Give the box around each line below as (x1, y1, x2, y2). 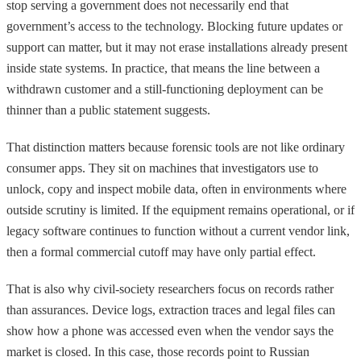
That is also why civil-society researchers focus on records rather (6, 281, 334, 296)
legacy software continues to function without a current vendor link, (6, 223, 350, 238)
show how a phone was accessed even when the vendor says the (6, 323, 334, 338)
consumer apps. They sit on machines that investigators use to (6, 160, 318, 175)
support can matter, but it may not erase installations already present (6, 39, 347, 54)
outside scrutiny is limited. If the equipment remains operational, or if (6, 202, 355, 217)
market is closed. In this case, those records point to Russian (6, 344, 309, 359)
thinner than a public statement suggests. (6, 102, 210, 117)
